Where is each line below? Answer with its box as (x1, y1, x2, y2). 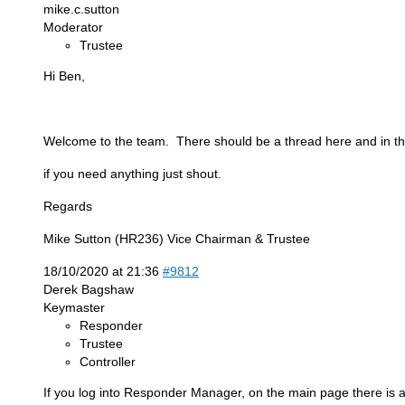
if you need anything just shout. (43, 165, 221, 181)
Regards (43, 198, 92, 213)
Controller (80, 353, 136, 369)
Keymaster (43, 299, 105, 315)
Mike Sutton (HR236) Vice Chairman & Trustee (43, 231, 310, 246)
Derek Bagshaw (43, 281, 134, 297)
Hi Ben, (43, 68, 85, 83)
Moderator (43, 19, 103, 34)
